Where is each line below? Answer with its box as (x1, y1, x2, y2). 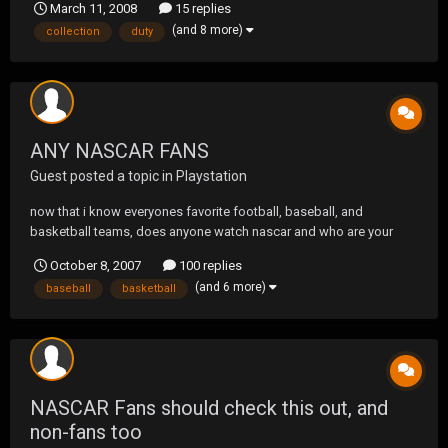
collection (46, 24, 100, 38)
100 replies (176, 258, 242, 274)
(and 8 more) (172, 22, 246, 37)
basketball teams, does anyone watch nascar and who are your (30, 224, 393, 240)
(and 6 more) (195, 280, 269, 295)
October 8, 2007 (50, 258, 141, 274)
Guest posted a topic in (30, 168, 176, 185)
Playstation (176, 168, 247, 185)
